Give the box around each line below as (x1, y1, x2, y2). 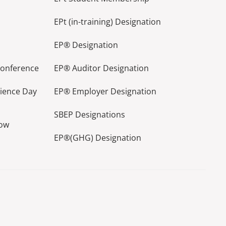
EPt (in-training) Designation (54, 16, 161, 27)
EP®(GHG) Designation (54, 132, 142, 143)
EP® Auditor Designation (54, 62, 149, 74)
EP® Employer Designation (54, 85, 157, 97)
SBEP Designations (54, 108, 126, 120)
